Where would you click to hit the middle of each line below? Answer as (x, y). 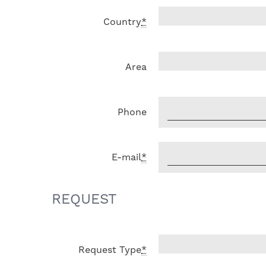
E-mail (126, 157)
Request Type (110, 250)
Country (122, 22)
